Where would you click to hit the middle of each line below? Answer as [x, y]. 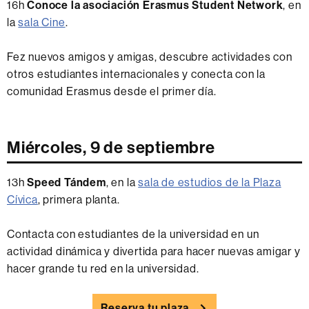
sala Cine [42, 22]
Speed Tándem [67, 183]
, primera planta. [79, 200]
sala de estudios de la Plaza [210, 183]
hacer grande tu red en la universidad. [103, 269]
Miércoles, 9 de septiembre [111, 147]
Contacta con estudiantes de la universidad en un [133, 235]
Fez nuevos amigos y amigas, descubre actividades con [150, 57]
